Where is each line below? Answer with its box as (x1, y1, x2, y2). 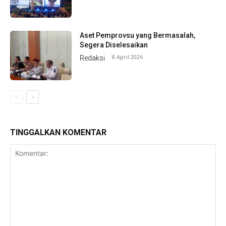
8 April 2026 (112, 52, 143, 61)
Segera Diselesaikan (80, 40, 148, 49)
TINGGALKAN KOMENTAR (10, 127, 106, 137)
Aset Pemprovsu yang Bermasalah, (80, 31, 196, 39)
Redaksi (80, 53, 105, 62)
